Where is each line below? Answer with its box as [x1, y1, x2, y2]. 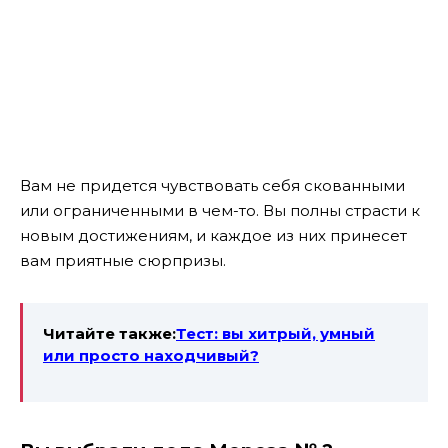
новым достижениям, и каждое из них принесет [20, 225, 407, 245]
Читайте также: [43, 323, 176, 343]
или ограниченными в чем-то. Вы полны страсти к [20, 200, 420, 220]
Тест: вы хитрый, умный [176, 323, 375, 343]
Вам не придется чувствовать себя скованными [20, 175, 405, 195]
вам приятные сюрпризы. [20, 250, 226, 270]
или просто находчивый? [43, 345, 259, 365]
